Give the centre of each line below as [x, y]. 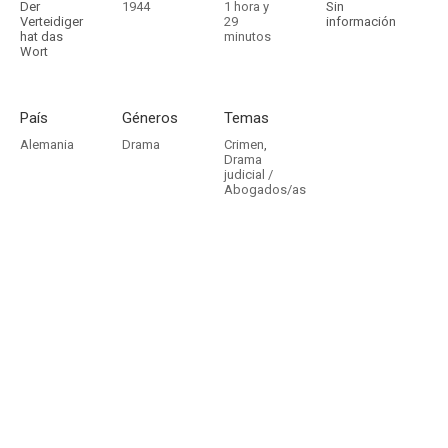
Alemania [47, 144]
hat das [41, 36]
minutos [247, 36]
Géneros [150, 118]
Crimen [244, 144]
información [361, 21]
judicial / [248, 174]
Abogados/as [265, 189]
